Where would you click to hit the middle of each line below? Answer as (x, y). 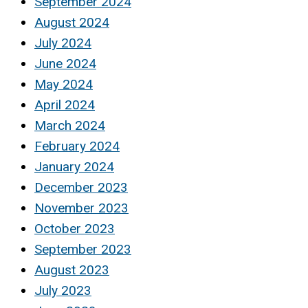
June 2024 (65, 63)
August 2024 (72, 22)
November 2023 (81, 208)
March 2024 (70, 125)
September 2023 (83, 249)
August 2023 (72, 269)
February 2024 (77, 146)
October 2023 (75, 228)
